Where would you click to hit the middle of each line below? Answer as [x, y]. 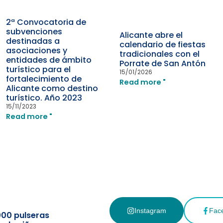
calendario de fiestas [162, 44]
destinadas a [33, 41]
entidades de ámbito [49, 60]
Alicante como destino [52, 88]
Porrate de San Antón [162, 63]
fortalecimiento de [44, 79]
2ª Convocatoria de [46, 22]
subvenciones [34, 31]
